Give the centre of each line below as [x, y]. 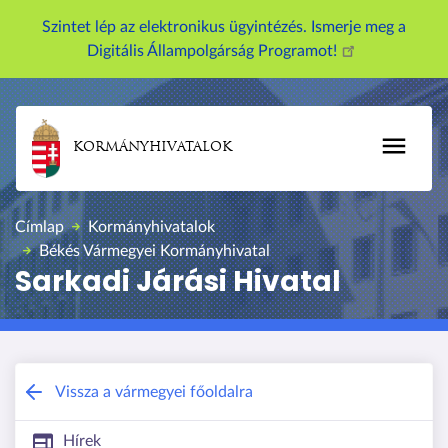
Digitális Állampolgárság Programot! [214, 51]
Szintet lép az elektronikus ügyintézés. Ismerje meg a [224, 27]
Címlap [39, 226]
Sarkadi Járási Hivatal [178, 281]
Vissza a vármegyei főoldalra [154, 391]
